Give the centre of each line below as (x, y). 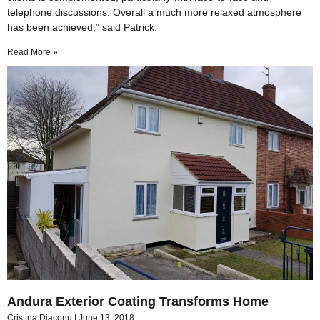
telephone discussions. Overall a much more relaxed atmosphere (154, 12)
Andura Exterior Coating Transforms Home (138, 302)
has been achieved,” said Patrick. (82, 27)
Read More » (32, 52)
